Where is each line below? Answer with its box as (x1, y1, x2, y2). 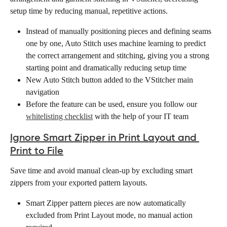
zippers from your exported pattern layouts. (10, 178, 147, 187)
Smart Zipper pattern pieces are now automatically (26, 198, 188, 207)
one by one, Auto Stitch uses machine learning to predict (26, 39, 208, 48)
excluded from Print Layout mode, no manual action (26, 210, 195, 219)
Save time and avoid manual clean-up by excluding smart (10, 166, 195, 175)
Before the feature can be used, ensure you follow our (26, 99, 199, 108)
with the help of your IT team (93, 111, 193, 121)
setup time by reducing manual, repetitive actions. (10, 6, 168, 15)
